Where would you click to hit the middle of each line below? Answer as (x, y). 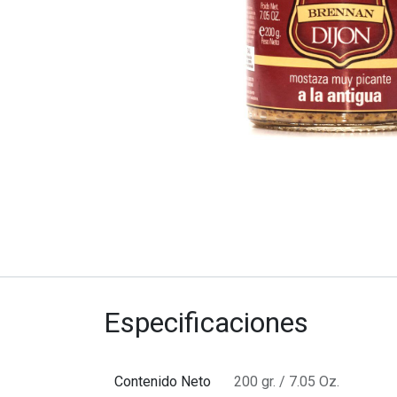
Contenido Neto (163, 381)
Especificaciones (206, 323)
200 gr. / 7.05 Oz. (287, 381)
